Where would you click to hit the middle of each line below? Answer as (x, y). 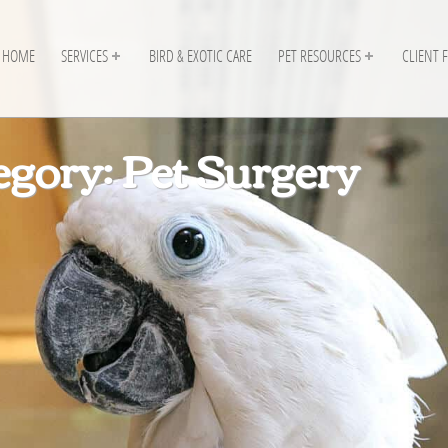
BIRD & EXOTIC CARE (200, 56)
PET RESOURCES (319, 56)
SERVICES (84, 56)
